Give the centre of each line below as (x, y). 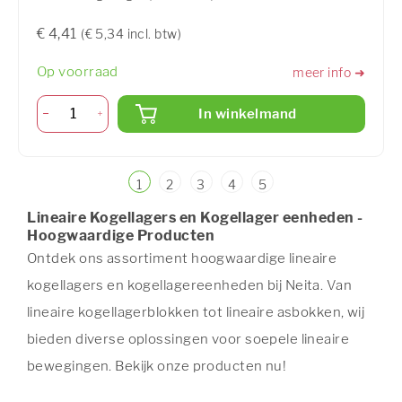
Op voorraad (78, 72)
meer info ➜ (329, 72)
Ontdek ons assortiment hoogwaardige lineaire (182, 258)
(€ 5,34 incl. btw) (131, 34)
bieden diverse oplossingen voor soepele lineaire (188, 339)
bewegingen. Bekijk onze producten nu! (157, 366)
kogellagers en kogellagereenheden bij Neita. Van (190, 285)
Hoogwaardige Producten (121, 235)
